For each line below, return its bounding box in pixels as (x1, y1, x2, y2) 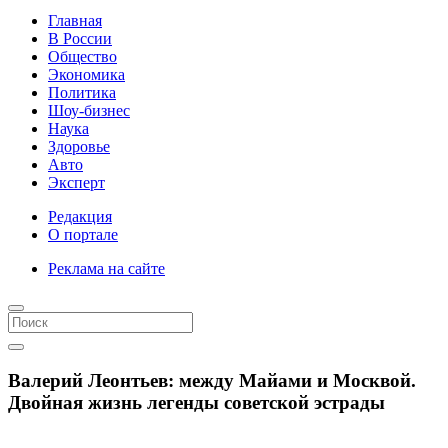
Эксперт (48, 174, 105, 191)
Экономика (48, 66, 125, 83)
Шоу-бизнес (48, 102, 130, 119)
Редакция (48, 208, 112, 225)
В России (48, 30, 112, 47)
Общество (48, 48, 117, 65)
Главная (48, 12, 102, 29)
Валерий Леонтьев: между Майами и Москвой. (8, 369, 416, 391)
